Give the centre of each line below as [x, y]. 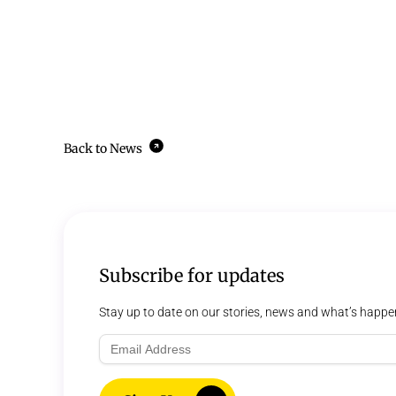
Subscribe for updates [192, 276]
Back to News [104, 149]
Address [121, 358]
